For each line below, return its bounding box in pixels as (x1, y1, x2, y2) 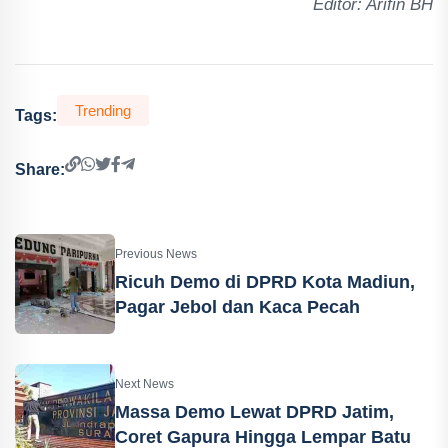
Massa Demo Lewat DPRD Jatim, (115, 401, 394, 422)
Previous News (115, 246, 197, 261)
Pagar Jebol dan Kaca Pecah (115, 296, 360, 317)
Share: (15, 161, 65, 179)
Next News (115, 376, 174, 391)
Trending (75, 101, 131, 119)
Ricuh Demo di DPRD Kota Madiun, (115, 271, 415, 292)
